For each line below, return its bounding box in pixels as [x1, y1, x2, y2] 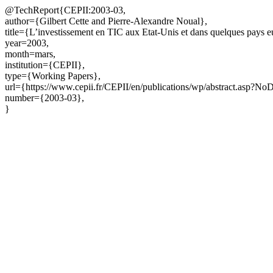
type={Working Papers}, [5, 71, 101, 81]
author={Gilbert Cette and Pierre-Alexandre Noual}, [5, 16, 207, 26]
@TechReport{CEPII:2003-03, [5, 5, 126, 15]
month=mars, [5, 49, 55, 59]
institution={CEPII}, [5, 60, 85, 70]
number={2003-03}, [5, 93, 84, 103]
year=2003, [5, 38, 49, 48]
